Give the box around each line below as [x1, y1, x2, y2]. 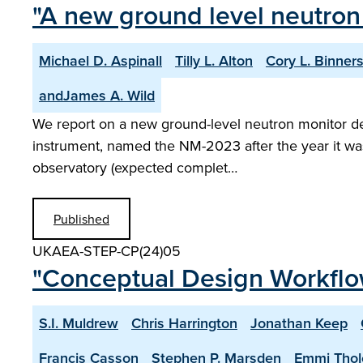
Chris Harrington [131, 313, 237, 333]
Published [53, 210, 109, 228]
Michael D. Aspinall [39, 50, 162, 70]
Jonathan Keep [250, 313, 348, 333]
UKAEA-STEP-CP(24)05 [32, 241, 181, 261]
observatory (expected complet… [32, 157, 237, 177]
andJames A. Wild [39, 85, 155, 105]
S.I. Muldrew [39, 313, 118, 333]
